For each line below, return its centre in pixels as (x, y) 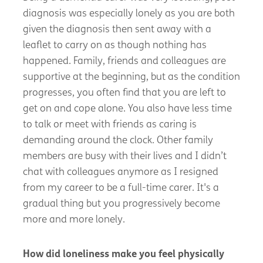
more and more (58, 220)
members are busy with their (88, 156)
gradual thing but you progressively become (121, 204)
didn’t (213, 156)
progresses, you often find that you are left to (124, 93)
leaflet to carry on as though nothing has (114, 45)
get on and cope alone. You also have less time (127, 109)
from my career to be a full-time (96, 188)
